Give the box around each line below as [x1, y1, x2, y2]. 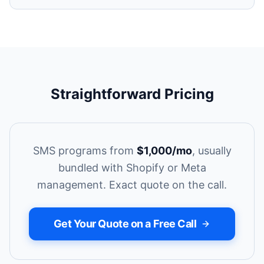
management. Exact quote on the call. [37, 179, 227, 191]
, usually [192, 144, 232, 157]
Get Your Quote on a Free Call [53, 217, 197, 230]
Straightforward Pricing [50, 85, 214, 103]
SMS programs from [32, 144, 134, 157]
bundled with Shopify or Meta [58, 161, 206, 174]
